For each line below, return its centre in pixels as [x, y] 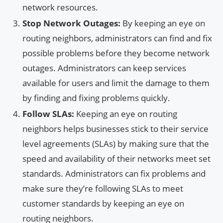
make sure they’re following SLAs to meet [103, 188]
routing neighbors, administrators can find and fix [117, 38]
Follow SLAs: [48, 113]
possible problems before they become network [116, 53]
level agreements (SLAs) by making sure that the [116, 143]
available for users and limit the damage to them [116, 83]
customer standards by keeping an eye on [103, 203]
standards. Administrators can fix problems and [114, 173]
